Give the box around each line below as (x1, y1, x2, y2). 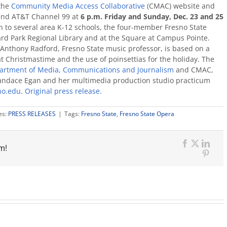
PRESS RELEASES (8, 109, 56, 118)
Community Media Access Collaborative (11, 1, 145, 11)
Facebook (187, 147, 219, 156)
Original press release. (25, 86, 102, 96)
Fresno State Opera (120, 109, 174, 118)
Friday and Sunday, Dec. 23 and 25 (104, 12, 223, 21)
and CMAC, (174, 65, 213, 74)
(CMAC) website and (145, 1, 215, 11)
